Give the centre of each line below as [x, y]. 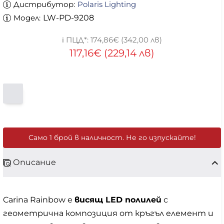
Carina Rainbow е [39, 200]
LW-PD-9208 [68, 18]
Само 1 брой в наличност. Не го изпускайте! [112, 137]
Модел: [27, 18]
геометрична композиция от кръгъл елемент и [108, 213]
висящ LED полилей [118, 200]
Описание [34, 162]
